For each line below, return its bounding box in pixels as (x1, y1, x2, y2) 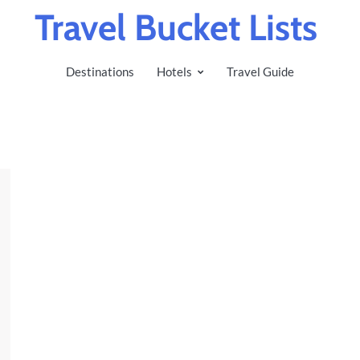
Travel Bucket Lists (34, 6, 317, 49)
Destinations (66, 64, 134, 79)
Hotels (157, 64, 192, 79)
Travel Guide (227, 64, 294, 79)
